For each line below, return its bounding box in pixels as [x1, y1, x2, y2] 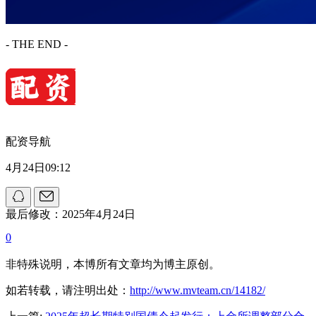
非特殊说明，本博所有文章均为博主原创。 [6, 258, 220, 271]
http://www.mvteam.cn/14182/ [130, 284, 265, 297]
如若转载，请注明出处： [6, 284, 130, 297]
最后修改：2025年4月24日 [6, 208, 135, 221]
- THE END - [6, 38, 68, 51]
